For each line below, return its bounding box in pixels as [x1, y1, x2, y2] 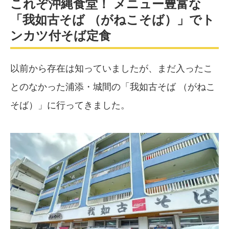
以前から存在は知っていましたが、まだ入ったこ [10, 63, 213, 74]
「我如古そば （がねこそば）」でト [10, 13, 215, 27]
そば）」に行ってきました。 [10, 100, 130, 111]
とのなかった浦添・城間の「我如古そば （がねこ [10, 82, 215, 93]
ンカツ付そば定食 [10, 29, 111, 43]
